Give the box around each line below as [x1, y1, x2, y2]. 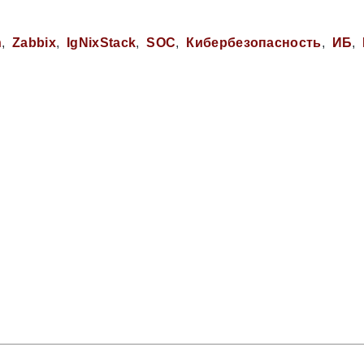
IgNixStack [67, 36, 136, 50]
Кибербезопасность [186, 36, 322, 50]
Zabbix [12, 36, 57, 50]
